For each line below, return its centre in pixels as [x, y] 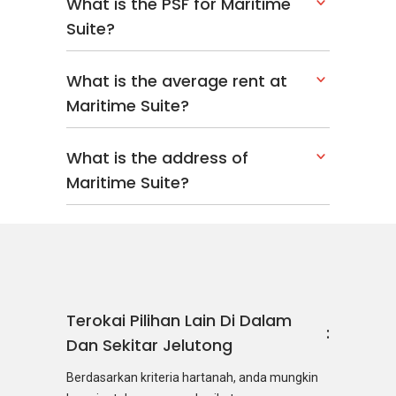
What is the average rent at [177, 80]
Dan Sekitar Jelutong [149, 345]
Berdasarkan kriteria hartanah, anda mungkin [192, 377]
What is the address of [157, 157]
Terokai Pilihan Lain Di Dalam [179, 320]
